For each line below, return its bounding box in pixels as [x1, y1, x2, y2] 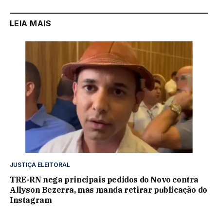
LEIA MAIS [10, 18, 52, 28]
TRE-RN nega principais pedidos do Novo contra [10, 175, 199, 185]
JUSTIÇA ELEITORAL [10, 161, 70, 169]
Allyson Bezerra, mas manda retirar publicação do [10, 185, 207, 195]
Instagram [10, 195, 52, 205]
